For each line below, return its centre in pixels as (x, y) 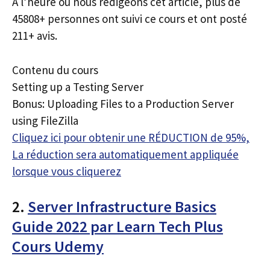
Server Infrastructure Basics (122, 206)
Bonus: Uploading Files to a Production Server (123, 103)
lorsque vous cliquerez (67, 171)
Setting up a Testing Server (78, 86)
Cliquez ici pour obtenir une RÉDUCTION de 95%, (131, 137)
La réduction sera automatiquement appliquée (125, 154)
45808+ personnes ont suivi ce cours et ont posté (130, 19)
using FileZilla (45, 120)
